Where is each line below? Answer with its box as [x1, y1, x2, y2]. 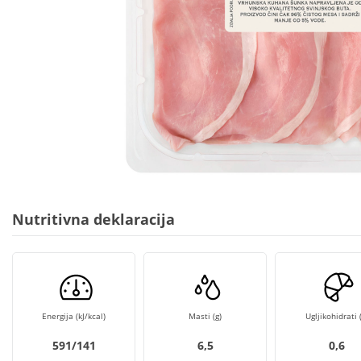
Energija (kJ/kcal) [42, 310, 106, 322]
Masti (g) [189, 310, 222, 322]
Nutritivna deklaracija [12, 210, 175, 229]
